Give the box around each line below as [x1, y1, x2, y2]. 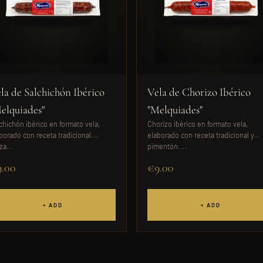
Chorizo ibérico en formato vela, [147, 119, 248, 129]
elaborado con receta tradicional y [147, 130, 254, 140]
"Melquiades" [147, 103, 203, 116]
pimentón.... [147, 141, 187, 151]
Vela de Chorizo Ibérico [147, 85, 251, 99]
